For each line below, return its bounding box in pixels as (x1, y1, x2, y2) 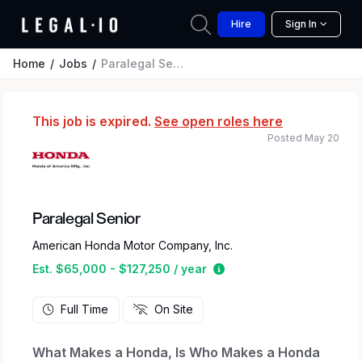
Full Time (61, 302, 109, 317)
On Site (154, 302, 193, 317)
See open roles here (154, 113, 283, 129)
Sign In (285, 18, 317, 30)
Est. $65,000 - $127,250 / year (32, 262, 207, 276)
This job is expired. (32, 113, 154, 129)
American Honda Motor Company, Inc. (32, 238, 233, 252)
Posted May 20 (267, 132, 339, 144)
